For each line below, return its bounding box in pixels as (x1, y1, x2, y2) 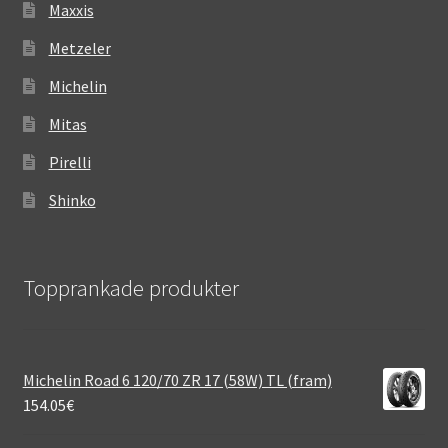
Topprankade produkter (22, 274, 239, 303)
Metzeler (48, 37, 111, 58)
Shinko (48, 189, 96, 210)
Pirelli (48, 151, 91, 172)
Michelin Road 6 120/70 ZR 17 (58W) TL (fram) (22, 370, 332, 391)
